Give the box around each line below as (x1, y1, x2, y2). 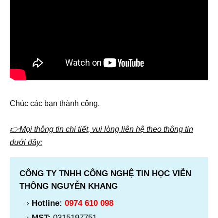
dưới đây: (10, 138, 42, 146)
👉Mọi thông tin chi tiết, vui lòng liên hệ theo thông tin (10, 125, 193, 133)
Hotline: (32, 198, 65, 208)
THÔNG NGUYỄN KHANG (19, 181, 118, 191)
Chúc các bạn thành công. (10, 99, 100, 108)
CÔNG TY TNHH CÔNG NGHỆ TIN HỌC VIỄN (19, 168, 191, 178)
